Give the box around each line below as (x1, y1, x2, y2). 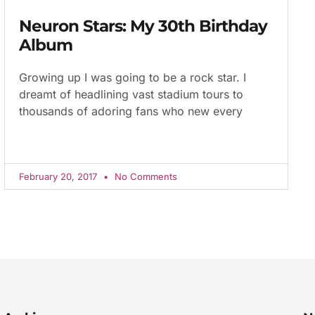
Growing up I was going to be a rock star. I (19, 70, 247, 84)
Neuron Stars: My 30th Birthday (19, 15, 268, 36)
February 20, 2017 (19, 170, 101, 182)
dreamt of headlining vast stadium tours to (19, 86, 244, 101)
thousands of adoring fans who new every (19, 103, 243, 118)
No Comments (112, 170, 178, 182)
